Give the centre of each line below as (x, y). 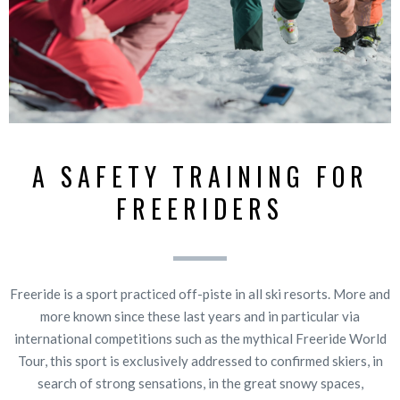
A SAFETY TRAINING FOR (200, 176)
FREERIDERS (200, 208)
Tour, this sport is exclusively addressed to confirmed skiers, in (200, 360)
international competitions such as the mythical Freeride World (200, 338)
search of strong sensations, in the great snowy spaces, (200, 383)
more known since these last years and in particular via (200, 316)
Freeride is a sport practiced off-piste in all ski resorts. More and (200, 293)
